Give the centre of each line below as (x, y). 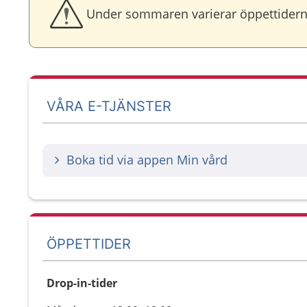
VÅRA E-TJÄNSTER (109, 106)
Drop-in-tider (82, 283)
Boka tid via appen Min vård (147, 160)
